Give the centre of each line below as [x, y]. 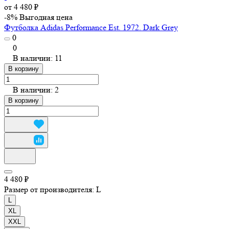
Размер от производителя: [50, 189]
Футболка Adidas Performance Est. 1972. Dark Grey [91, 27]
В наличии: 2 [36, 89]
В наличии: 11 [38, 58]
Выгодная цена [46, 17]
